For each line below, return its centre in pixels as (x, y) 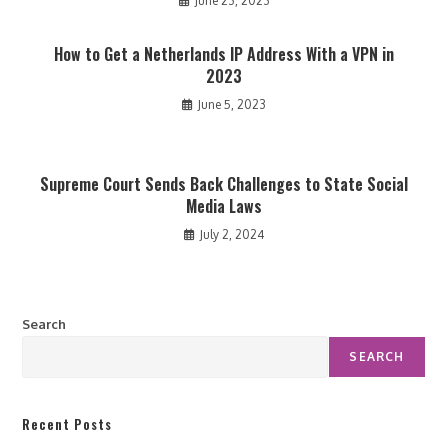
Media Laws (224, 205)
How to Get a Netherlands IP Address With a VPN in (224, 53)
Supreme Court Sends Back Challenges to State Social (224, 183)
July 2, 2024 (232, 234)
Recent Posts (67, 423)
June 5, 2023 (232, 104)
